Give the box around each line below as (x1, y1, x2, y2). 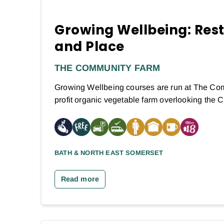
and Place (54, 37, 124, 56)
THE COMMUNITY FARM (54, 63, 160, 73)
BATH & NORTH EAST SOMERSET (54, 149, 163, 157)
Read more (60, 175, 99, 183)
